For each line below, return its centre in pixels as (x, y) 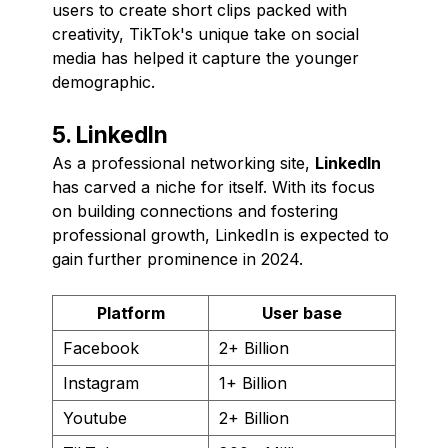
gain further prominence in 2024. (177, 258)
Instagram (101, 382)
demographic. (103, 81)
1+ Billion (253, 382)
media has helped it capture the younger (205, 57)
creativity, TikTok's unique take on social (205, 33)
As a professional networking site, (183, 162)
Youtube (95, 417)
